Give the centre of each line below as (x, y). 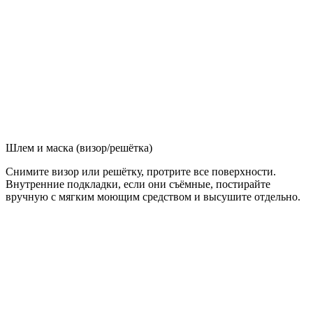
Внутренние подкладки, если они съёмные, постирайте (138, 184)
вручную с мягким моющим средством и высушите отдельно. (153, 196)
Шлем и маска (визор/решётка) (79, 147)
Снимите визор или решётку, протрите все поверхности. (141, 171)
